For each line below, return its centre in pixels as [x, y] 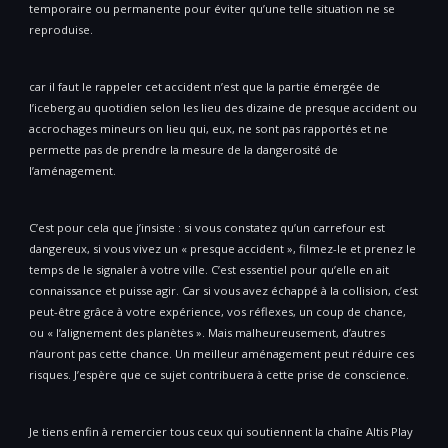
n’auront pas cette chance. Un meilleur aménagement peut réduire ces [221, 354]
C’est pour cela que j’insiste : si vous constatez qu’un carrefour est [207, 228]
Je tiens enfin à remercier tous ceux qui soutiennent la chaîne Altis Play [221, 432]
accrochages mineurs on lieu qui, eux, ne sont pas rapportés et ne [208, 129]
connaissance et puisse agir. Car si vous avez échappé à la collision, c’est [223, 291]
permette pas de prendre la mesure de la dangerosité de [183, 150]
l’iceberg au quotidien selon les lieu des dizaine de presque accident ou [223, 108]
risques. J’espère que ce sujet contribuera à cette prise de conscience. [219, 375]
